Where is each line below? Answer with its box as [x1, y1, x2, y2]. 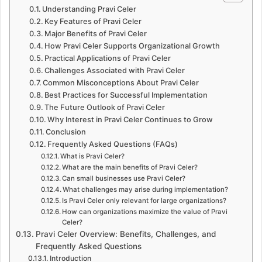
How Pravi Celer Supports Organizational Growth [44, 42, 220, 51]
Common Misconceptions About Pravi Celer [43, 78, 199, 88]
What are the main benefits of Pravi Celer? [62, 163, 198, 172]
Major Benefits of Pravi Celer [44, 29, 147, 39]
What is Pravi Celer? [60, 152, 125, 161]
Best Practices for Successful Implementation [44, 91, 208, 100]
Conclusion [46, 127, 87, 137]
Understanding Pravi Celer [42, 5, 137, 14]
